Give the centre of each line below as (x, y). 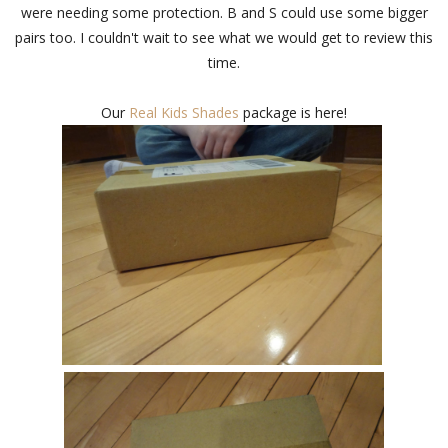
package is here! (293, 113)
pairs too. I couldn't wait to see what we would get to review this (224, 38)
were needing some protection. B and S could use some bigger (224, 13)
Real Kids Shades (184, 113)
